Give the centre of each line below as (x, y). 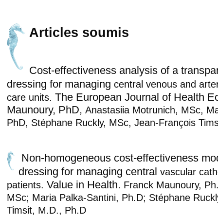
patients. (27, 185)
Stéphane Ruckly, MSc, (82, 122)
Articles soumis (79, 32)
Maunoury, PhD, (46, 109)
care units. (31, 97)
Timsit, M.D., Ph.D (46, 210)
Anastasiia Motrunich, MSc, (145, 110)
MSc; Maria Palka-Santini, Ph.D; (78, 197)
